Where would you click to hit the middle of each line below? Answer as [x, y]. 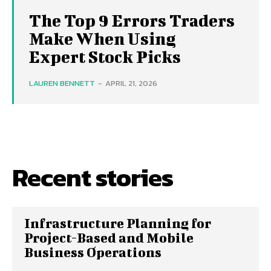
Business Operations [93, 252]
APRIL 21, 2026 [131, 83]
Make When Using [103, 38]
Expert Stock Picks [105, 57]
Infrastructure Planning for [118, 223]
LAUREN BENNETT [62, 83]
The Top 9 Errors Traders [132, 20]
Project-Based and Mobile [109, 237]
